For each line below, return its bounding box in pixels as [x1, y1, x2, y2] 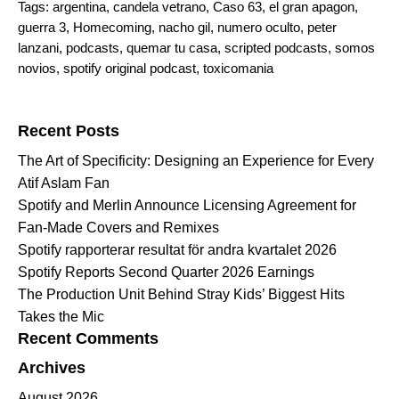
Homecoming [73, 19, 151, 35]
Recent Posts [18, 121, 119, 140]
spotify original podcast [63, 60, 196, 76]
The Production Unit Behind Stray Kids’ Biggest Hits [18, 286, 345, 302]
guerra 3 [18, 19, 66, 35]
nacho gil [159, 19, 210, 35]
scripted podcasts [224, 39, 328, 55]
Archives [18, 358, 85, 377]
